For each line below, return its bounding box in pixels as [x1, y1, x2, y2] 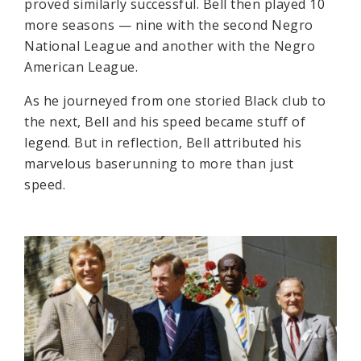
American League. [24, 57, 138, 76]
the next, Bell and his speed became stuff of [24, 112, 305, 131]
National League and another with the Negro [24, 36, 315, 55]
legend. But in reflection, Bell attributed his [24, 133, 301, 151]
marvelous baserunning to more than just [24, 154, 294, 172]
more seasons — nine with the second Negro [24, 15, 313, 34]
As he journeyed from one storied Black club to [24, 91, 326, 110]
